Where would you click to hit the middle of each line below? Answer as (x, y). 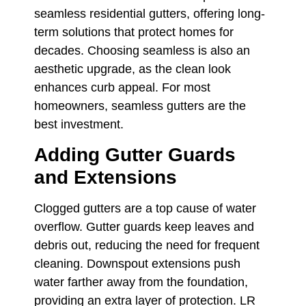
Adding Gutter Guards (135, 155)
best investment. (79, 124)
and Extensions (106, 178)
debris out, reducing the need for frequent (147, 246)
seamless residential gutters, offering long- (150, 13)
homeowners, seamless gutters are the (140, 106)
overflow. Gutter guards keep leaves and (144, 227)
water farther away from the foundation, (141, 282)
